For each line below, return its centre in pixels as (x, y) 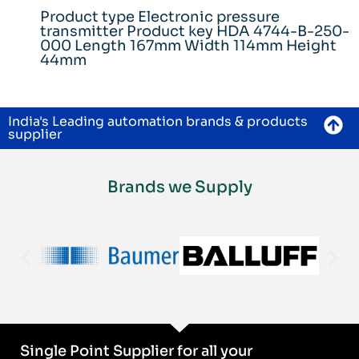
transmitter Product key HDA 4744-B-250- (195, 31)
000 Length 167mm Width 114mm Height (188, 45)
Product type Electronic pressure (160, 16)
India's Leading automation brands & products (158, 121)
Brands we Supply (179, 187)
